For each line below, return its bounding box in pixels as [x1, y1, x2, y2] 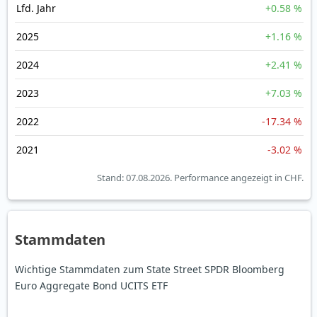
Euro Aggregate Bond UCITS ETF [15, 279, 168, 293]
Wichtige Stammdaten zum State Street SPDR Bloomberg [15, 263, 284, 277]
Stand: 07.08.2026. [97, 171, 174, 185]
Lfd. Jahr [16, 1, 56, 16]
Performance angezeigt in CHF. [174, 171, 304, 185]
